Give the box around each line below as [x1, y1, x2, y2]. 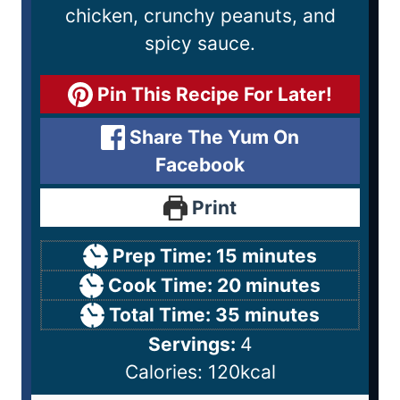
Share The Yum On [125, 126, 300, 149]
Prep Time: [112, 245, 216, 268]
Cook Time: [108, 274, 218, 297]
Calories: [124, 361, 208, 384]
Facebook [155, 154, 245, 177]
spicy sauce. [145, 32, 255, 55]
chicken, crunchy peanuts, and [64, 4, 336, 28]
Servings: [148, 333, 240, 356]
